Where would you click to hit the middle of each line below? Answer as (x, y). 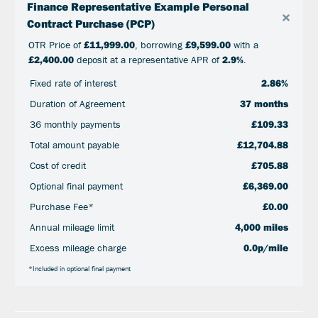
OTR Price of (56, 44)
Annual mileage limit (72, 227)
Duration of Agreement (77, 103)
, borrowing (160, 44)
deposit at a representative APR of (148, 59)
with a (244, 44)
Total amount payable (74, 144)
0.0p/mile (266, 247)
